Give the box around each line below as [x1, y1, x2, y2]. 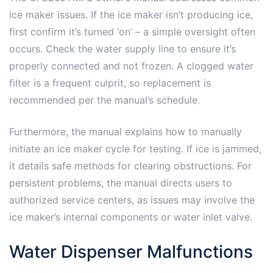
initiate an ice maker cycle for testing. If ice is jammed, [9, 142, 261, 155]
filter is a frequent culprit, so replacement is [9, 76, 211, 89]
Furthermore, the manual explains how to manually [9, 125, 242, 138]
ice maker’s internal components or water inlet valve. [9, 210, 252, 223]
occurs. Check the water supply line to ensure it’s [9, 42, 236, 55]
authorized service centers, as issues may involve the [9, 193, 255, 206]
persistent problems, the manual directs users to [9, 176, 232, 189]
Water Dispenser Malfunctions [9, 241, 253, 262]
